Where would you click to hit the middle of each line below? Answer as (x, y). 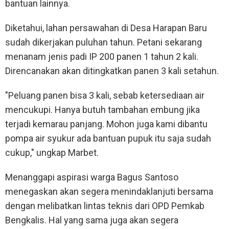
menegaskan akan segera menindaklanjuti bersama (109, 192)
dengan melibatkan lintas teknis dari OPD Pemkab (105, 206)
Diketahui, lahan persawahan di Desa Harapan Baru (106, 28)
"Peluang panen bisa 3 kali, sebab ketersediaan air (105, 96)
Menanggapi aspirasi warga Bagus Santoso (92, 177)
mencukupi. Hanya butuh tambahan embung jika (102, 110)
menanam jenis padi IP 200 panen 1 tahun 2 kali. (102, 57)
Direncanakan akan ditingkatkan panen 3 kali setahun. (112, 71)
